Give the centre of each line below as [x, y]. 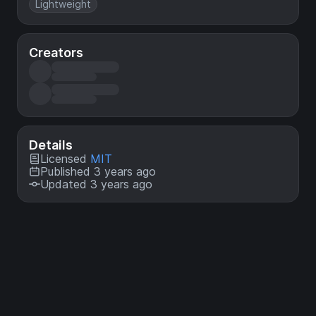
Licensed [65, 159]
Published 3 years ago [98, 172]
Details [51, 145]
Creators [56, 53]
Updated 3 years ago [96, 184]
